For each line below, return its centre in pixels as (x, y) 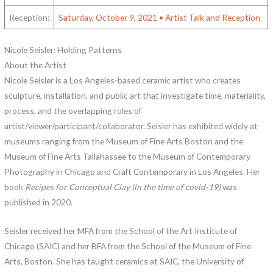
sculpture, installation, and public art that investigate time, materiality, (135, 95)
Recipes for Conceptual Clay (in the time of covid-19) (123, 186)
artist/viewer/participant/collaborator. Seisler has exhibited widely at (131, 126)
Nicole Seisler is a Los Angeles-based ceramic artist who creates (123, 80)
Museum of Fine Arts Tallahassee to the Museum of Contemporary (128, 156)
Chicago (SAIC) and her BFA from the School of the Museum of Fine (128, 246)
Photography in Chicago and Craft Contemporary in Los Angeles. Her (133, 171)
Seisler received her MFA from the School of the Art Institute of (121, 230)
